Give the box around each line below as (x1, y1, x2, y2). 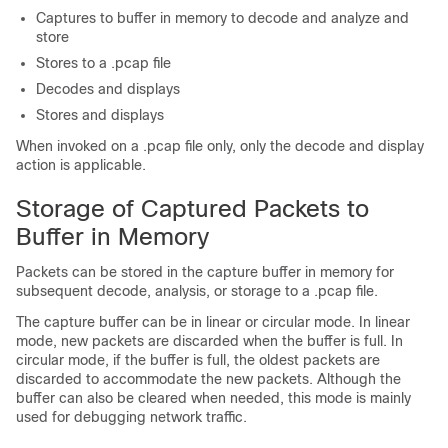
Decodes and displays (36, 81, 180, 97)
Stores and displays (36, 107, 164, 123)
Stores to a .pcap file (36, 55, 171, 71)
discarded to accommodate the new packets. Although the (16, 371, 401, 387)
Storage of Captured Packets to (16, 195, 369, 222)
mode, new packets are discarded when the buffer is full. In (16, 333, 403, 349)
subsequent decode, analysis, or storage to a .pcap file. (16, 283, 378, 299)
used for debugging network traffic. (16, 409, 247, 425)
